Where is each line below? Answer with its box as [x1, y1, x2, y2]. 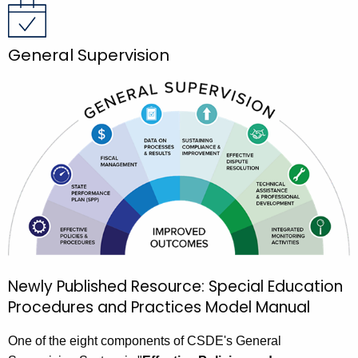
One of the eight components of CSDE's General [8, 333, 281, 348]
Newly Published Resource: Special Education [8, 275, 343, 297]
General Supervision [8, 44, 169, 67]
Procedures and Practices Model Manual [8, 296, 310, 318]
